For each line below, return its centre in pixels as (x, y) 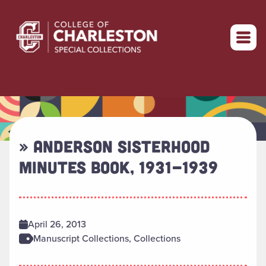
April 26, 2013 (57, 224)
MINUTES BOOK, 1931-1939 (118, 167)
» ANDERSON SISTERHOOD (115, 146)
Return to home (220, 21)
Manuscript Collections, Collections (107, 239)
